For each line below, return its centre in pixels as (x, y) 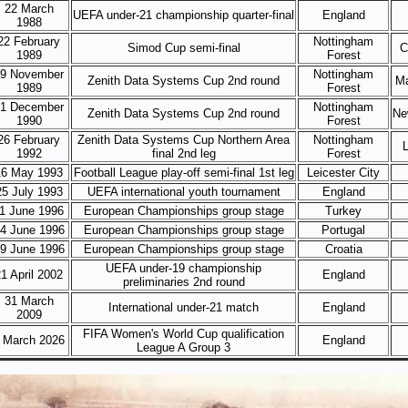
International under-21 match (184, 307)
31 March (29, 301)
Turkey (343, 211)
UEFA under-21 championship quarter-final (184, 15)
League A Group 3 (184, 347)
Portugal (343, 230)
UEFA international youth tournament (184, 192)
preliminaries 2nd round (184, 282)
